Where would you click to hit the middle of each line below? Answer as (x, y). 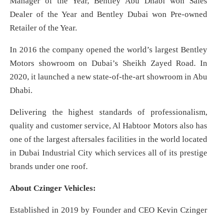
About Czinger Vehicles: (53, 188)
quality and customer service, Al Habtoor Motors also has (108, 126)
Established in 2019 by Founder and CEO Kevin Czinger (108, 210)
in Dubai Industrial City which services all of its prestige (108, 153)
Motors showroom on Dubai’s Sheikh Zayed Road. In (108, 63)
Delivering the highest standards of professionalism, (108, 112)
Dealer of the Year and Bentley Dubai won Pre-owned (108, 15)
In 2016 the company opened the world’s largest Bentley (108, 50)
